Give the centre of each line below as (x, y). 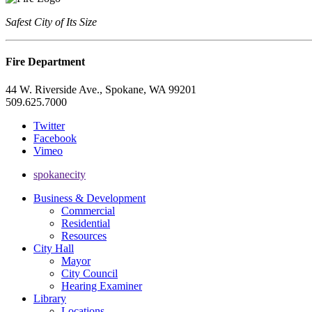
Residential (86, 223)
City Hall (54, 248)
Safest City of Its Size (51, 22)
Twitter (49, 125)
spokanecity (60, 174)
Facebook (55, 138)
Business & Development (89, 198)
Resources (84, 235)
